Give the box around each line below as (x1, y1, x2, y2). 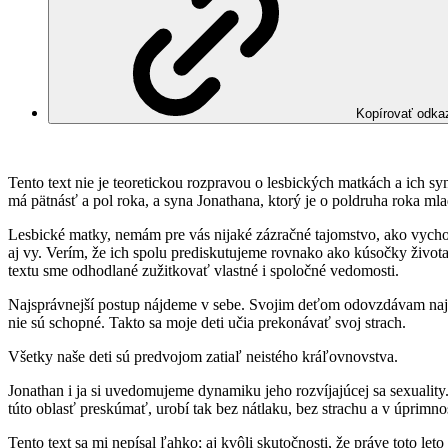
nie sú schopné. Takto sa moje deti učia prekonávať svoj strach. (8, 314, 406, 332)
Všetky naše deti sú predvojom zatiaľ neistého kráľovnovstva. (8, 348, 398, 366)
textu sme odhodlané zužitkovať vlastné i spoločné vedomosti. (8, 262, 399, 280)
